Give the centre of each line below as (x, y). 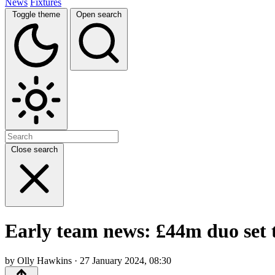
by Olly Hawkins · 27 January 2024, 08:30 (88, 261)
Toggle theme (36, 14)
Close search (34, 149)
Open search (99, 14)
